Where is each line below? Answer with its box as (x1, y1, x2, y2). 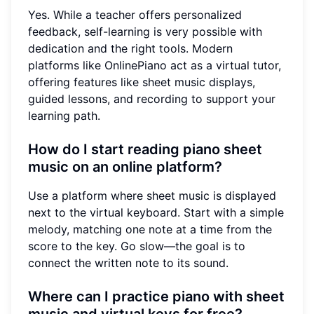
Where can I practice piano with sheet (28, 287, 285, 305)
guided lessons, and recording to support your (28, 91, 275, 106)
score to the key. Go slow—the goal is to (28, 238, 245, 253)
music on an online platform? (28, 158, 222, 175)
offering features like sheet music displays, (28, 74, 255, 89)
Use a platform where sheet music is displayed (28, 188, 276, 203)
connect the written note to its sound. (28, 255, 228, 270)
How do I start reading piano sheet (28, 140, 262, 158)
